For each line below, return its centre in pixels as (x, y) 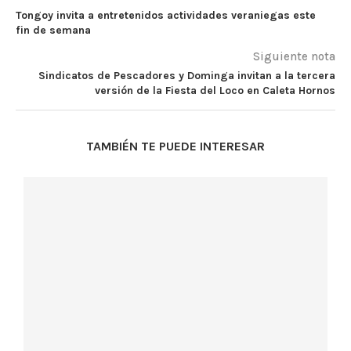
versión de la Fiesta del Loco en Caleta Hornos (215, 91)
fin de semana (53, 31)
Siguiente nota (294, 57)
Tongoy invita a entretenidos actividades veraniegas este (166, 16)
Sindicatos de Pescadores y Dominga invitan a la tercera (187, 76)
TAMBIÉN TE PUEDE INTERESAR (175, 147)
